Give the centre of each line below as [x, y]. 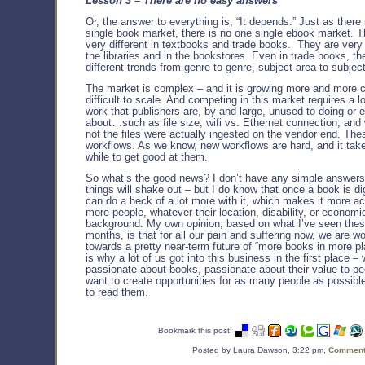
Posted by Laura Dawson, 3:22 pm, [260, 350]
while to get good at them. [147, 157]
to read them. [117, 292]
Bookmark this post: [195, 330]
